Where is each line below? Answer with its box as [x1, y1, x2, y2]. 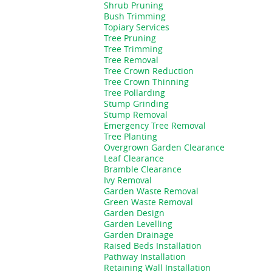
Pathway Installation [104, 251, 186, 262]
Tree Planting [104, 131, 157, 142]
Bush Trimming [104, 10, 166, 22]
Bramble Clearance [104, 163, 182, 175]
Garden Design [104, 207, 165, 219]
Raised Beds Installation [104, 240, 202, 251]
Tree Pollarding [104, 87, 165, 98]
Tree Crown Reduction [104, 65, 194, 76]
